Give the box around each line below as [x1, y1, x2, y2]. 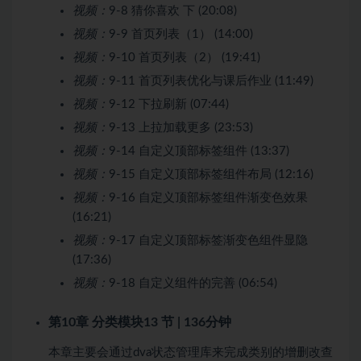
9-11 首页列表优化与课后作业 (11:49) [109, 74, 313, 87]
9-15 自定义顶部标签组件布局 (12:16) [109, 168, 313, 180]
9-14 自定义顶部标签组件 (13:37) [109, 144, 289, 157]
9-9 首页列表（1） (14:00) [109, 27, 253, 40]
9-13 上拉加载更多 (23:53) [109, 121, 253, 134]
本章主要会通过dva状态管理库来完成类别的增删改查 [48, 346, 333, 359]
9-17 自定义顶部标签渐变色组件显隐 [109, 234, 308, 247]
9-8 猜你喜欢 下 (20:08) [109, 4, 237, 17]
